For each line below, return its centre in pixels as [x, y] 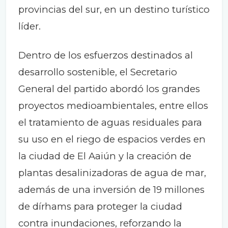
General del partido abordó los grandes [109, 89]
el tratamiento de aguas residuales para [110, 123]
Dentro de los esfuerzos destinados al [106, 55]
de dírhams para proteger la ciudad [100, 207]
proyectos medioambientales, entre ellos [113, 106]
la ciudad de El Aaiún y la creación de [105, 156]
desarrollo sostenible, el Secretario [98, 72]
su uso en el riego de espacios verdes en [112, 139]
